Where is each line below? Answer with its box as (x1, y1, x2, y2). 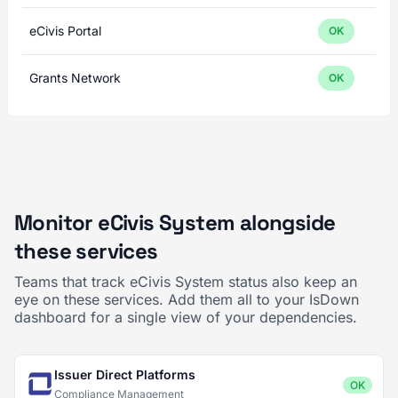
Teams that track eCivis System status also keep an (14, 273, 357, 291)
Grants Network (29, 70, 121, 85)
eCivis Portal (29, 23, 101, 38)
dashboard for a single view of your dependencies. (14, 308, 357, 326)
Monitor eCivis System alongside (14, 209, 336, 236)
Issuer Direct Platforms (54, 367, 195, 382)
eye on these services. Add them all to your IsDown (14, 291, 359, 308)
